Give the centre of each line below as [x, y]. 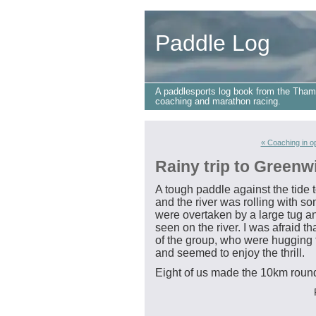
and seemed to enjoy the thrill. [230, 253]
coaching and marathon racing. [218, 101]
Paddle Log [213, 43]
